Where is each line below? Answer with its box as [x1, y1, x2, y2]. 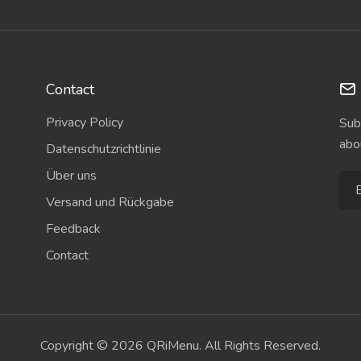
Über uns [46, 167, 98, 185]
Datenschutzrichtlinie [46, 140, 162, 158]
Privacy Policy [46, 114, 124, 131]
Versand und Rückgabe [46, 193, 175, 211]
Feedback [46, 220, 102, 238]
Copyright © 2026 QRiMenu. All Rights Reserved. [40, 337, 321, 355]
